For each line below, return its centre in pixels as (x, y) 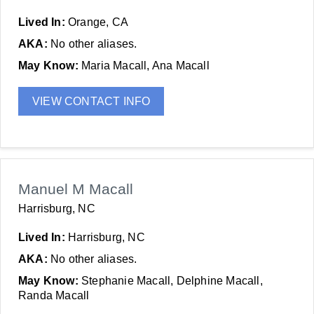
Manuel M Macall (76, 189)
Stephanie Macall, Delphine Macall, (172, 281)
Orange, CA (98, 22)
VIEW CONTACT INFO (91, 101)
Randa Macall (54, 295)
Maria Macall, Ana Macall (145, 66)
